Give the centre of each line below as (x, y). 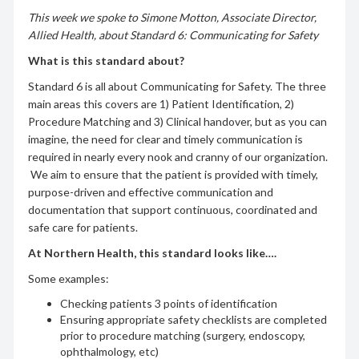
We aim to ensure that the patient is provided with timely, (173, 174)
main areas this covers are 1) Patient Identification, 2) (161, 103)
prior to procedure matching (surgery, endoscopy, (182, 335)
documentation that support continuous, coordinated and (172, 209)
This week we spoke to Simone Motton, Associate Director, (172, 17)
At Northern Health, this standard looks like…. (152, 252)
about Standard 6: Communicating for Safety (207, 34)
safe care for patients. (83, 227)
